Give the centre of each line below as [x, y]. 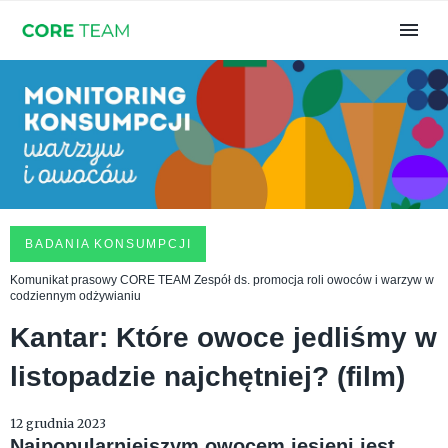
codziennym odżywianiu [75, 296]
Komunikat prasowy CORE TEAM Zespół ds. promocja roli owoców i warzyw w [222, 280]
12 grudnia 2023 [58, 424]
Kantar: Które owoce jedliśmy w [223, 338]
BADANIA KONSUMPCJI [108, 244]
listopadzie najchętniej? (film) [207, 377]
